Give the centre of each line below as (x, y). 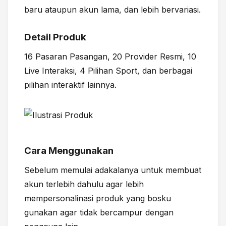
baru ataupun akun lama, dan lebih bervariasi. (112, 10)
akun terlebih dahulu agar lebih (84, 184)
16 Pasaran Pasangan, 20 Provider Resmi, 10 (110, 57)
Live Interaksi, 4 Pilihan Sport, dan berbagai (108, 71)
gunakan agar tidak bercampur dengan (99, 213)
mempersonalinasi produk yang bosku (98, 199)
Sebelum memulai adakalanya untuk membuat (113, 170)
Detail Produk (55, 37)
